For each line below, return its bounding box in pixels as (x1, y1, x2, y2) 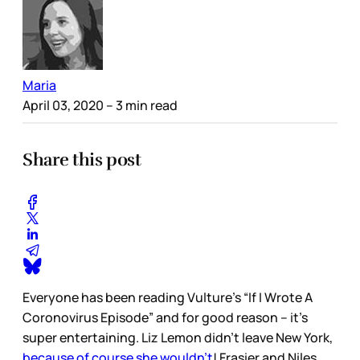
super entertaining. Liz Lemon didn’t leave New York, (22, 329, 333, 347)
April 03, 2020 (22, 96, 104, 114)
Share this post (22, 148, 141, 170)
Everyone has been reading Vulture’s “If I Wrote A (22, 288, 313, 307)
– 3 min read (104, 96, 178, 114)
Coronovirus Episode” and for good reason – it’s (22, 309, 308, 327)
